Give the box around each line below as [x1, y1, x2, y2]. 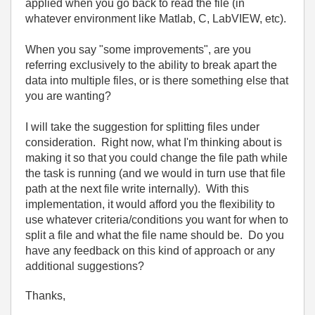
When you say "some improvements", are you [25, 44, 251, 56]
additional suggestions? [25, 260, 144, 272]
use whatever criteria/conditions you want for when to [25, 214, 288, 226]
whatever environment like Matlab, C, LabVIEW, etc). [25, 13, 286, 25]
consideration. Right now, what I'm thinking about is [25, 136, 282, 148]
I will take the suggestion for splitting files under [25, 121, 259, 133]
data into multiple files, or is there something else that [25, 75, 288, 86]
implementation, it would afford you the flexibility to [25, 198, 275, 210]
